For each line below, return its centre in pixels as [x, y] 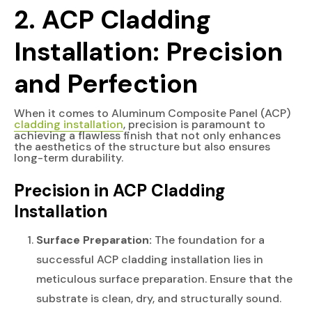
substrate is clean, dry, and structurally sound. [159, 298]
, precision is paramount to [194, 124]
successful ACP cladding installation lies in [150, 259]
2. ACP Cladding [112, 19]
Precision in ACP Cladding [120, 190]
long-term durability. [69, 157]
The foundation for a [208, 240]
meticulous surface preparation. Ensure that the [164, 279]
